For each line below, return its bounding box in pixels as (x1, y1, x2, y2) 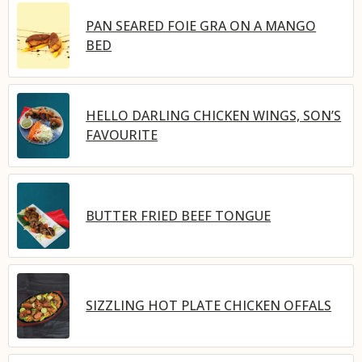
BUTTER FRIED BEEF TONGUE (86, 206, 271, 225)
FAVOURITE (86, 126, 158, 145)
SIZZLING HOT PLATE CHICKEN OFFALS (86, 297, 332, 315)
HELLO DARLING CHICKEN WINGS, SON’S (86, 107, 342, 125)
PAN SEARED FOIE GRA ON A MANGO (86, 16, 317, 35)
